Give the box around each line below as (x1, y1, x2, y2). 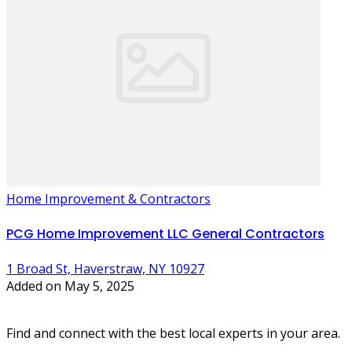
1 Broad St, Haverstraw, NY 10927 (6, 260, 204, 278)
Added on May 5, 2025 (6, 277, 134, 295)
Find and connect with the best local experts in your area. (6, 324, 340, 343)
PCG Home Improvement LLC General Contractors (6, 225, 324, 244)
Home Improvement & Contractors (6, 189, 211, 207)
